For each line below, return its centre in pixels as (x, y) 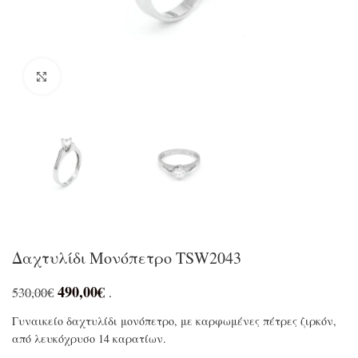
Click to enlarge (91, 76)
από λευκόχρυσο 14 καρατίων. (89, 339)
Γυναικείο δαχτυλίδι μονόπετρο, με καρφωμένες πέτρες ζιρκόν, (174, 321)
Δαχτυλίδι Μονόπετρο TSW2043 (127, 258)
